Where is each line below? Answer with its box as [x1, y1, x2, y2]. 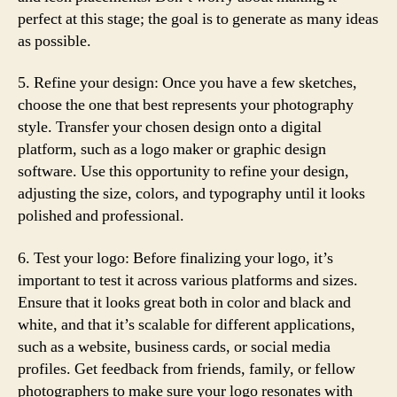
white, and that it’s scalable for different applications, [18, 314, 355, 335]
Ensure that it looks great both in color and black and [18, 292, 351, 313]
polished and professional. [18, 206, 184, 226]
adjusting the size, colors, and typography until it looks [18, 183, 365, 204]
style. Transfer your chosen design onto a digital [18, 117, 322, 137]
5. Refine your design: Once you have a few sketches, [18, 73, 357, 93]
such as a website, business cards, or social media [18, 336, 331, 357]
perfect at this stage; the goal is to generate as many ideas [18, 8, 378, 29]
